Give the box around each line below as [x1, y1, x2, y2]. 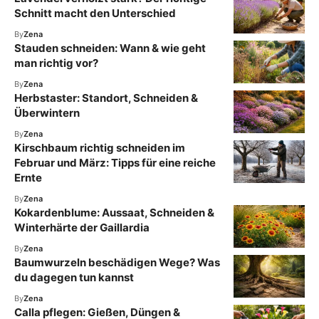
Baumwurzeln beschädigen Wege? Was [14, 255, 220, 269]
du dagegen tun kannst [14, 270, 134, 284]
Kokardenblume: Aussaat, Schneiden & [14, 205, 214, 219]
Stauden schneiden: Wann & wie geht [14, 41, 206, 55]
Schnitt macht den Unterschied [14, 6, 176, 20]
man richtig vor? [14, 56, 98, 70]
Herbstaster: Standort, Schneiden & [14, 90, 198, 105]
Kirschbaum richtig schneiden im [14, 140, 185, 155]
